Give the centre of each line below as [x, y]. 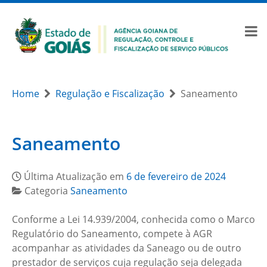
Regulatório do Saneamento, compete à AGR [112, 234]
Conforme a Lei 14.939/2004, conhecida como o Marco [133, 220]
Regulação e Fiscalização [110, 94]
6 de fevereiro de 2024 [176, 177]
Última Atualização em [75, 177]
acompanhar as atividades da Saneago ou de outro [127, 248]
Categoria [47, 191]
